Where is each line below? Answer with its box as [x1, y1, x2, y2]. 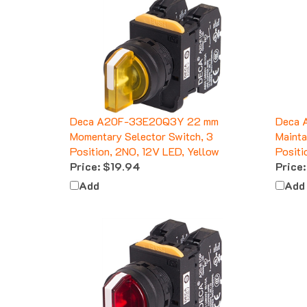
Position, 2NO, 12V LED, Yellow [70, 132, 219, 147]
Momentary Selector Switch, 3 [70, 116, 213, 132]
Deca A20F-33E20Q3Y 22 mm [70, 101, 219, 116]
